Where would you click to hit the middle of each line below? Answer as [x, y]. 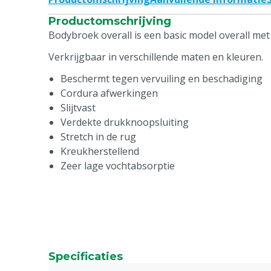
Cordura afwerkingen [109, 93]
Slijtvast [78, 108]
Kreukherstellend [100, 151]
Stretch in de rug [98, 137]
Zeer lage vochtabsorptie [118, 166]
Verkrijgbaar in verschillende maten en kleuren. [156, 57]
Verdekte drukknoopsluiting [125, 122]
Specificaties [86, 256]
